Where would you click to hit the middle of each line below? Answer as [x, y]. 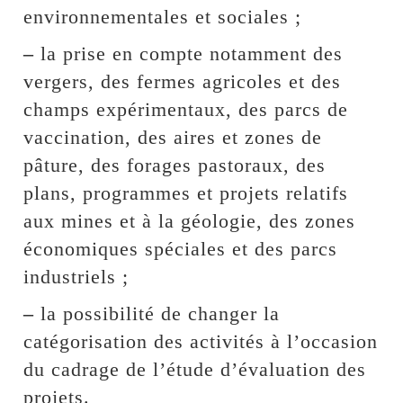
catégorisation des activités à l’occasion [201, 341]
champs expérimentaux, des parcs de [186, 109]
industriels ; [76, 276]
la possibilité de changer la [157, 313]
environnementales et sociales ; [163, 16]
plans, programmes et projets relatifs [186, 193]
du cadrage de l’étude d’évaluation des [195, 369]
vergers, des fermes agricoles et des [183, 81]
